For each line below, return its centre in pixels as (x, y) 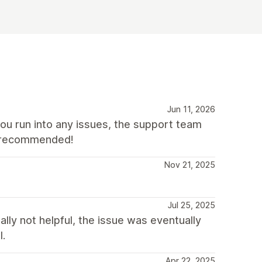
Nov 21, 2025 (190, 164)
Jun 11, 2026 (191, 109)
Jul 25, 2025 (192, 205)
